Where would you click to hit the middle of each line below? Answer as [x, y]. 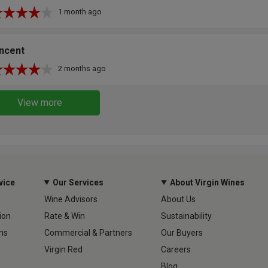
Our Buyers [182, 232]
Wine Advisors [71, 199]
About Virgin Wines [208, 182]
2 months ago [82, 68]
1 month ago [80, 11]
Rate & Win [64, 216]
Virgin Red [63, 249]
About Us [179, 199]
